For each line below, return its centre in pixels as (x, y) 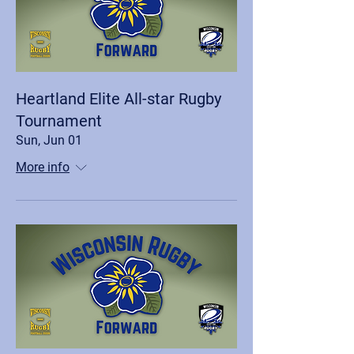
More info (43, 167)
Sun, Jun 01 (49, 140)
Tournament (59, 121)
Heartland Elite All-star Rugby (119, 98)
